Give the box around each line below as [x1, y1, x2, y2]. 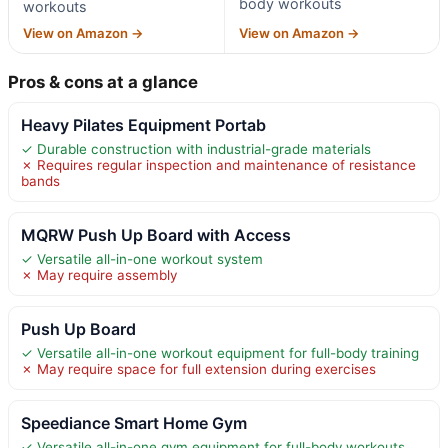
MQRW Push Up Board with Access [21, 224, 291, 245]
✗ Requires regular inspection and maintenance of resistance [21, 156, 416, 173]
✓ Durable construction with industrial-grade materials [21, 140, 371, 157]
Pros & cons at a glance [8, 71, 198, 92]
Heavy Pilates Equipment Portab [21, 114, 266, 135]
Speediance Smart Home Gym [21, 412, 247, 433]
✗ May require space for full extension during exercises [21, 360, 376, 377]
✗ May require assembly [21, 266, 177, 283]
